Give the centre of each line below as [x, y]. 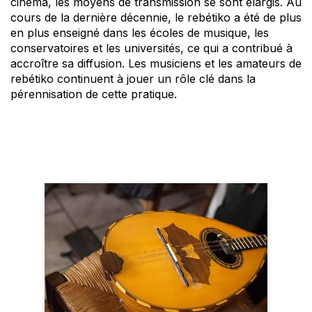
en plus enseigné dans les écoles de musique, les [140, 32]
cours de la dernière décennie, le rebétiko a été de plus [156, 17]
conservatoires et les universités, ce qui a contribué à [151, 48]
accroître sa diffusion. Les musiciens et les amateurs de [156, 63]
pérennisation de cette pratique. [94, 94]
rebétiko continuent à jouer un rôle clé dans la [133, 78]
